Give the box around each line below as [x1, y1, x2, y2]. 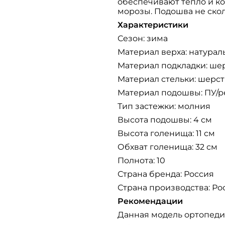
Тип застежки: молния [118, 101, 210, 111]
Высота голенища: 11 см [118, 129, 215, 138]
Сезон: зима [118, 34, 168, 43]
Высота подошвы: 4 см [118, 115, 212, 125]
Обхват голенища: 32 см [118, 142, 217, 152]
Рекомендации [118, 196, 183, 206]
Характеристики [118, 20, 188, 30]
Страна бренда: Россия [118, 169, 214, 179]
